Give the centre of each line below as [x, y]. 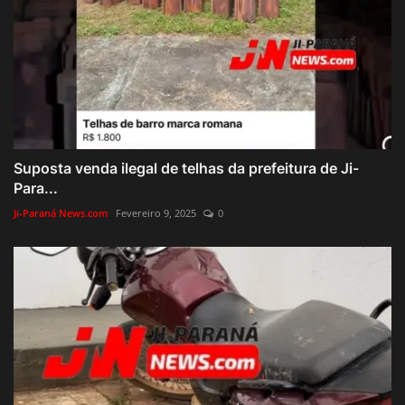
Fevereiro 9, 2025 [156, 212]
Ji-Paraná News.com [61, 212]
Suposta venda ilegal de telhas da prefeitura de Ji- [186, 168]
